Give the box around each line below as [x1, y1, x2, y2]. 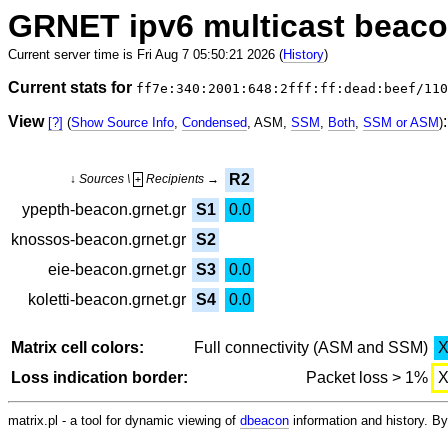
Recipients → [143, 172, 219, 187]
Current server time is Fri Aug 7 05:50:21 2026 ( [8, 47, 283, 62]
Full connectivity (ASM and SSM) [194, 339, 428, 357]
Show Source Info [71, 115, 174, 130]
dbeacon [240, 413, 289, 428]
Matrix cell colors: [11, 339, 144, 357]
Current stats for [8, 79, 132, 96]
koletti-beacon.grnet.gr [28, 291, 186, 309]
